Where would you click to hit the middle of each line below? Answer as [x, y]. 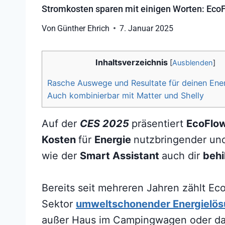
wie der [61, 155]
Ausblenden [193, 63]
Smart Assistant [121, 155]
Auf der [61, 123]
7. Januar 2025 [147, 28]
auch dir [182, 155]
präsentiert [159, 123]
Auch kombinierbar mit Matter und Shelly [126, 95]
